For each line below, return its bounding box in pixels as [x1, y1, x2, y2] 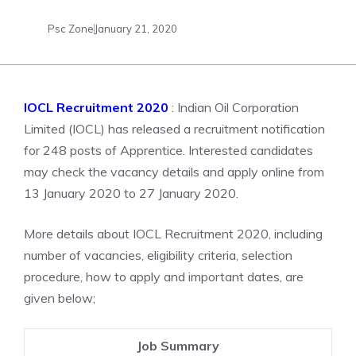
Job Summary [137, 338, 219, 354]
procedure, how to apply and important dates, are [24, 269, 304, 284]
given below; [24, 290, 95, 306]
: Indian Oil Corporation [168, 99, 299, 115]
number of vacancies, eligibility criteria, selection [24, 247, 292, 263]
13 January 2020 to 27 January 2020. [24, 185, 238, 201]
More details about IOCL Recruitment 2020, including [24, 226, 323, 242]
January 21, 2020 [95, 21, 177, 35]
